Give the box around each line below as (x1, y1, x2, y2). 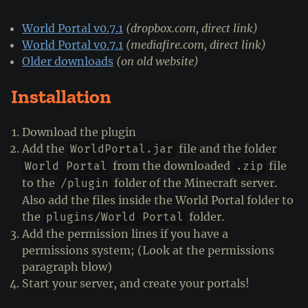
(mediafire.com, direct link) (126, 37, 266, 52)
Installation (11, 85, 111, 108)
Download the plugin (22, 124, 136, 139)
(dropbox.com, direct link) (126, 21, 258, 35)
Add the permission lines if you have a (22, 226, 228, 241)
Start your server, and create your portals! (22, 276, 250, 290)
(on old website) (116, 54, 199, 68)
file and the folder (176, 141, 276, 155)
